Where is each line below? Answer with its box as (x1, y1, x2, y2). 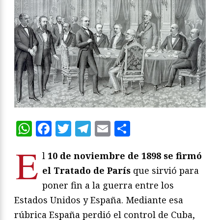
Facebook (52, 117, 123, 139)
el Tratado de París (42, 164, 131, 176)
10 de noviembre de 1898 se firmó (48, 149, 202, 162)
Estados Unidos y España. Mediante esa (14, 193, 183, 206)
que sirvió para (131, 164, 199, 176)
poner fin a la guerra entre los (42, 179, 174, 191)
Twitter (71, 117, 129, 139)
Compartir (130, 117, 209, 139)
